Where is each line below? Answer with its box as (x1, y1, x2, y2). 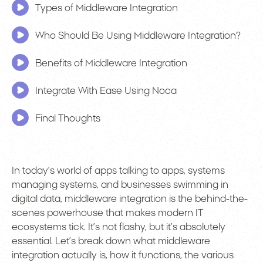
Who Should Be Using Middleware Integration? (35, 31, 241, 41)
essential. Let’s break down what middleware (12, 236, 210, 246)
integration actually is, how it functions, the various (12, 250, 234, 260)
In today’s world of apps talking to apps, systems (12, 166, 225, 176)
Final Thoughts (35, 113, 100, 123)
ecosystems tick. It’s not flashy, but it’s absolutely (12, 222, 225, 232)
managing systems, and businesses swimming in (12, 180, 228, 190)
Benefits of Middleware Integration (35, 58, 187, 68)
